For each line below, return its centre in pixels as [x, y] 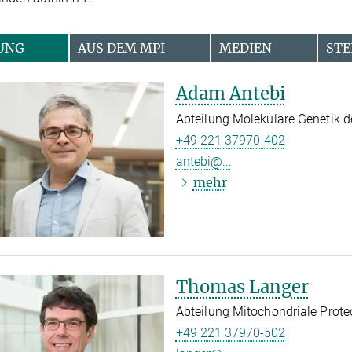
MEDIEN [246, 48]
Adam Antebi [230, 93]
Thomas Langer [242, 286]
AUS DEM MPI [122, 48]
